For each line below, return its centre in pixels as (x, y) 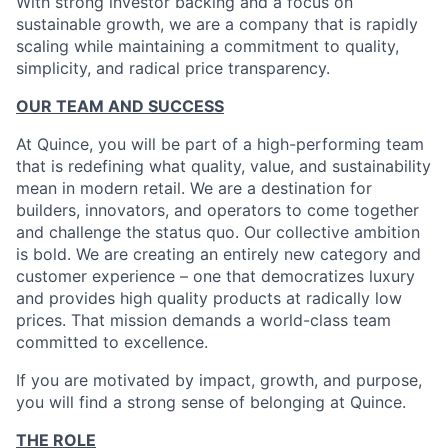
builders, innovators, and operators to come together (217, 210)
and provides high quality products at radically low (209, 298)
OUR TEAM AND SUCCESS (120, 106)
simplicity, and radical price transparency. (173, 68)
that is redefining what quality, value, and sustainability (223, 166)
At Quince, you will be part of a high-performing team (220, 144)
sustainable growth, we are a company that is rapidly (217, 24)
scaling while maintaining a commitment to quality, (207, 46)
